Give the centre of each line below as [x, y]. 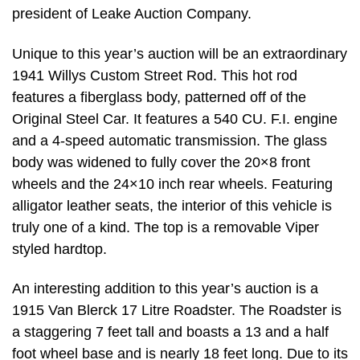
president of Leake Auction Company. [132, 14]
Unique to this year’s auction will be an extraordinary [180, 53]
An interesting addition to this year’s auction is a [165, 289]
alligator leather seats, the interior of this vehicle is [172, 205]
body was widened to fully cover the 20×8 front [161, 162]
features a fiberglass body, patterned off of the [159, 97]
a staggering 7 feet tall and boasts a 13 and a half [170, 332]
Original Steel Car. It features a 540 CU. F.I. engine [175, 119]
